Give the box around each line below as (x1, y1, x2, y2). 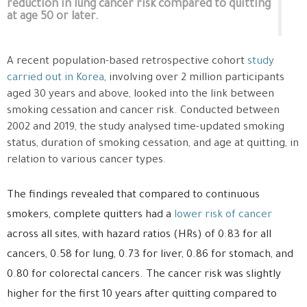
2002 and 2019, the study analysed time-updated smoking (7, 122, 284, 134)
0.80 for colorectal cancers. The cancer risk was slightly (7, 269, 281, 282)
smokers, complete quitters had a (7, 210, 174, 222)
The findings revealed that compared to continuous (7, 190, 260, 202)
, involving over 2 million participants (104, 73, 284, 85)
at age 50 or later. (7, 11, 99, 24)
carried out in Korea (7, 73, 104, 85)
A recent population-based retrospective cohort (7, 56, 247, 69)
